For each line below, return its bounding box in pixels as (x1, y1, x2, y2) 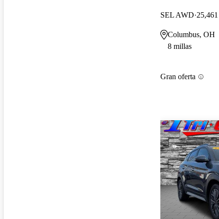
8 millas (168, 42, 192, 50)
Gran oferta (160, 72, 196, 81)
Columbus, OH (168, 30, 215, 39)
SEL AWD (160, 10, 194, 19)
